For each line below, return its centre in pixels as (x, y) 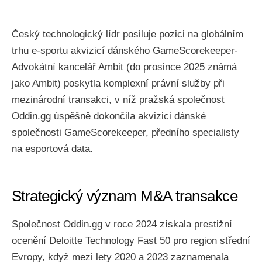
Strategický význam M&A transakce (125, 196)
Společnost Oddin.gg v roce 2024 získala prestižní (122, 224)
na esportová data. (52, 149)
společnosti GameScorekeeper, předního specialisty (125, 132)
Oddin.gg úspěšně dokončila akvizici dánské (109, 116)
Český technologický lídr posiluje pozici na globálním (127, 34)
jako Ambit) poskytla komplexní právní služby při (118, 83)
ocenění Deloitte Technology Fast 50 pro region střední (131, 241)
